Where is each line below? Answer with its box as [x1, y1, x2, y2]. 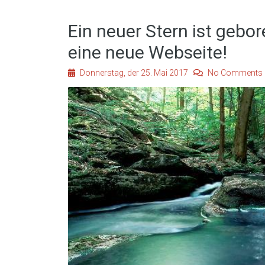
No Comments [206, 68, 263, 77]
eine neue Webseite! [68, 42, 227, 63]
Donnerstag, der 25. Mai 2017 [78, 68, 193, 77]
